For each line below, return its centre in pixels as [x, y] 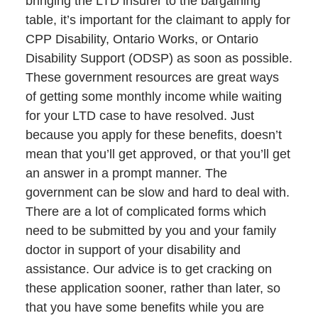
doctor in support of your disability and [133, 250]
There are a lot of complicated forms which [146, 211]
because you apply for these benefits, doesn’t [153, 135]
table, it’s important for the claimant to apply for [158, 20]
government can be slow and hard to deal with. [157, 192]
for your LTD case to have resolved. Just [139, 115]
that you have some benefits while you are [144, 307]
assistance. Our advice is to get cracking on [148, 269]
